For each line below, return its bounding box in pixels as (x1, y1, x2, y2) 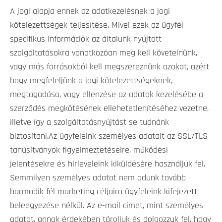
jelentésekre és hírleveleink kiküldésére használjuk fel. (10, 160, 205, 169)
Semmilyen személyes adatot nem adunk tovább (10, 173, 186, 183)
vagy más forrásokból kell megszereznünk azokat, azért (10, 62, 209, 72)
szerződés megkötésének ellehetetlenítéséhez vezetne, (10, 104, 209, 113)
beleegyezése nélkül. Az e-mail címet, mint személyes (10, 201, 203, 211)
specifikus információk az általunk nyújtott (10, 35, 162, 44)
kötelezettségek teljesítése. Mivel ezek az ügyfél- (10, 21, 186, 30)
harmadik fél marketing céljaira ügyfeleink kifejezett (10, 187, 197, 197)
